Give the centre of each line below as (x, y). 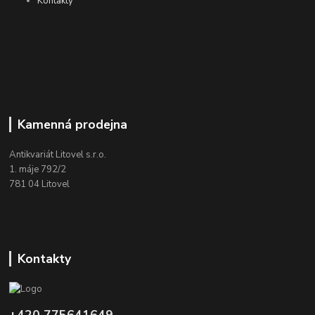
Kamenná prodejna (72, 124)
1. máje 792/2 (38, 169)
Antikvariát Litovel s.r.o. (58, 154)
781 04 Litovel (40, 184)
